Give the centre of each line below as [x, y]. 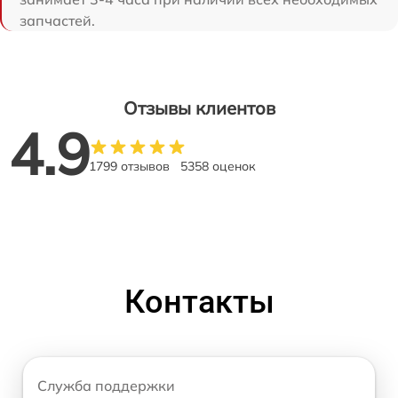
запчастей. [57, 20]
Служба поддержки [106, 386]
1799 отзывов [129, 166]
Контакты [199, 302]
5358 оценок [218, 166]
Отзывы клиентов [199, 108]
